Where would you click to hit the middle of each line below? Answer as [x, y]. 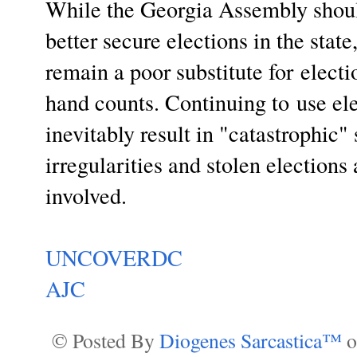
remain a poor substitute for [173, 71]
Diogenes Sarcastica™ [253, 341]
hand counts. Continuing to [167, 102]
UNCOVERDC [114, 258]
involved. [90, 196]
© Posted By [106, 341]
